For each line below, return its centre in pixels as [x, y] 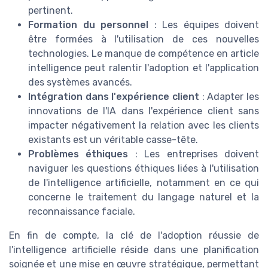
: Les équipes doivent [204, 25]
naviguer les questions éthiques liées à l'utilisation [144, 169]
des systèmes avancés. [80, 83]
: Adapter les [229, 97]
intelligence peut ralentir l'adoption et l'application [144, 68]
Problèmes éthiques [78, 154]
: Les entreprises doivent [194, 154]
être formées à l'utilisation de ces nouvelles [144, 39]
